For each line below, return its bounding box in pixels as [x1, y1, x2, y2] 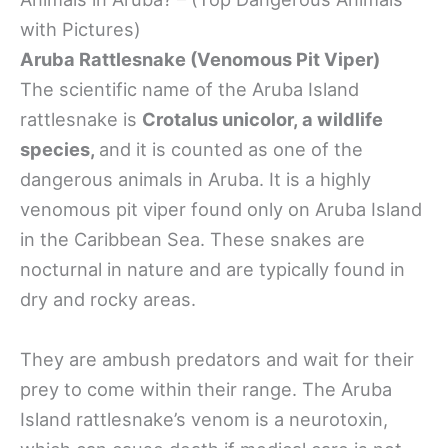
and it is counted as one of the [99, 138, 363, 161]
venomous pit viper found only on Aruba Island [20, 198, 422, 221]
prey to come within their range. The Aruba [20, 377, 392, 400]
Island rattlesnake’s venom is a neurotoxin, [20, 407, 388, 430]
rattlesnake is [20, 108, 142, 131]
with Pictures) [20, 18, 141, 41]
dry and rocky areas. [20, 288, 196, 311]
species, [20, 138, 99, 161]
